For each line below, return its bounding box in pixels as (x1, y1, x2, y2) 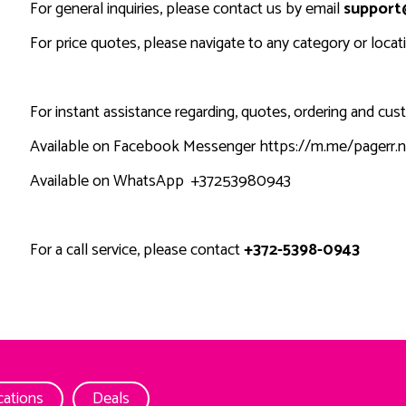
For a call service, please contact (29, 237, 244, 265)
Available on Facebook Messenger (29, 133, 259, 161)
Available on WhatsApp (29, 168, 188, 196)
